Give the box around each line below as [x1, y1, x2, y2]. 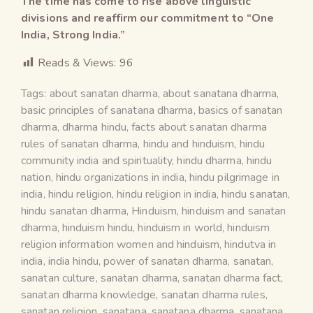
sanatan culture [21, 270, 96, 286]
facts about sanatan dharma [131, 119, 267, 135]
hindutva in [224, 236, 277, 252]
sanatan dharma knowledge [21, 286, 156, 303]
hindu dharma [177, 152, 242, 168]
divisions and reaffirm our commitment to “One [21, 10, 275, 26]
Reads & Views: [38, 54, 117, 71]
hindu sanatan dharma [21, 203, 126, 219]
